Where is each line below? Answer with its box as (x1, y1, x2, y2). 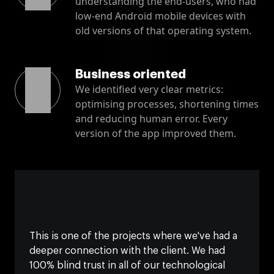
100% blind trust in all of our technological (29, 260, 225, 270)
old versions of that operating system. (75, 23, 251, 37)
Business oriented (75, 67, 186, 81)
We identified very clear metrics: (75, 82, 223, 96)
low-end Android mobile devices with (75, 9, 246, 23)
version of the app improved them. (75, 126, 236, 140)
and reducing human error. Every (75, 111, 228, 125)
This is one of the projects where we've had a (29, 231, 237, 241)
